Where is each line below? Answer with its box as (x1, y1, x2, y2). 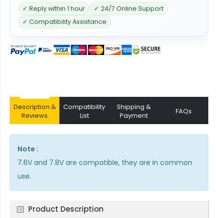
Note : (18, 144, 38, 154)
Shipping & (117, 102, 151, 111)
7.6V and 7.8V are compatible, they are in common (18, 157, 192, 167)
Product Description (28, 203, 104, 214)
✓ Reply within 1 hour (22, 4, 85, 13)
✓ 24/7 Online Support (94, 4, 163, 13)
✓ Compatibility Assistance (22, 18, 107, 26)
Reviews (21, 110, 48, 120)
